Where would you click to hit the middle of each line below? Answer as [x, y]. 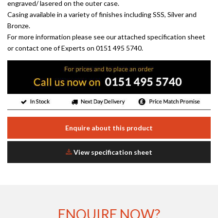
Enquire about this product [109, 128]
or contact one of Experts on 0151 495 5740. [75, 48]
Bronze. [19, 26]
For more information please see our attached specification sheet [106, 37]
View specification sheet [112, 152]
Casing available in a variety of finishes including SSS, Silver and [102, 14]
